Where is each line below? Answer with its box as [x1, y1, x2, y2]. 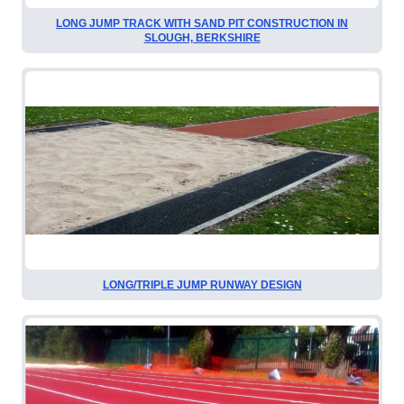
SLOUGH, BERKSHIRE [143, 31, 261, 44]
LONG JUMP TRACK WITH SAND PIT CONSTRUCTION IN [56, 16, 348, 30]
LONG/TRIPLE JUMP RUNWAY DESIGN [102, 279, 302, 292]
